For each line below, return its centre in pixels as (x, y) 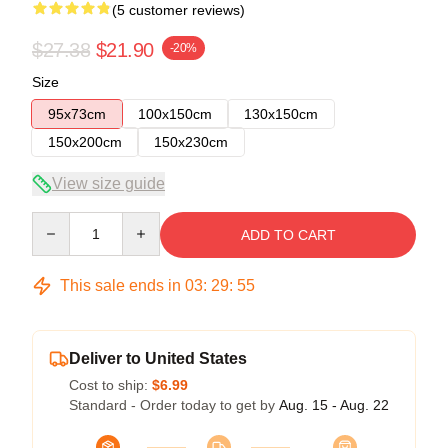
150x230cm (191, 141)
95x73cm (77, 113)
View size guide (108, 183)
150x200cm (85, 141)
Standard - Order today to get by (174, 404)
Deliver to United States (158, 358)
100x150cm (175, 113)
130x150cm (281, 113)
